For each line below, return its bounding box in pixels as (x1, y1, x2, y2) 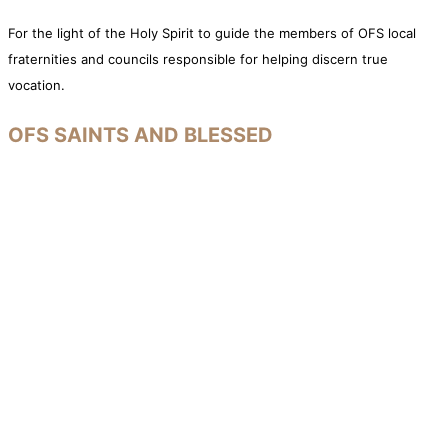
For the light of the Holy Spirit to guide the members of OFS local (8, 25, 416, 42)
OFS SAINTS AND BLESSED (8, 122, 273, 147)
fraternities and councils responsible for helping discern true (8, 51, 388, 68)
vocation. (8, 77, 65, 94)
